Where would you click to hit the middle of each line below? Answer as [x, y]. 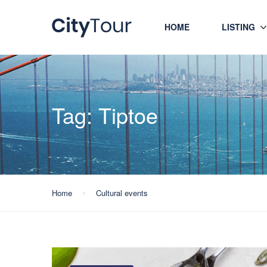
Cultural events [122, 193]
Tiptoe [128, 115]
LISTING [238, 27]
